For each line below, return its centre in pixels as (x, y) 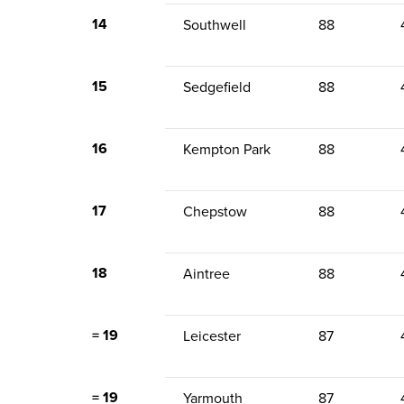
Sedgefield (217, 87)
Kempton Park (227, 150)
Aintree (207, 274)
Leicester (212, 336)
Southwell (215, 25)
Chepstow (215, 212)
